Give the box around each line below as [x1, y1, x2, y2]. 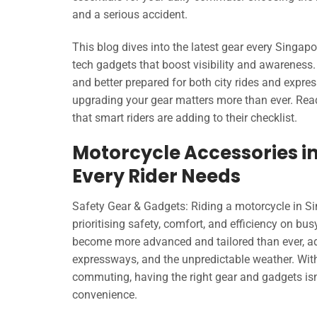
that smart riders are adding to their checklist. [72, 111, 297, 125]
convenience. [72, 287, 137, 301]
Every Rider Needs [72, 163, 241, 190]
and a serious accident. [72, 8, 188, 22]
